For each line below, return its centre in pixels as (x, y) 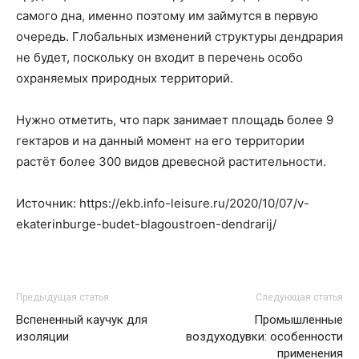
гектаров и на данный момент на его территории (160, 141)
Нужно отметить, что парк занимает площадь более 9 (175, 120)
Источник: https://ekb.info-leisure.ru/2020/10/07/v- (163, 203)
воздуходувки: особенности (264, 337)
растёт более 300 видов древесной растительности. (171, 161)
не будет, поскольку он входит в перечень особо (159, 57)
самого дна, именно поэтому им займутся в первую (167, 16)
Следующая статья (299, 297)
